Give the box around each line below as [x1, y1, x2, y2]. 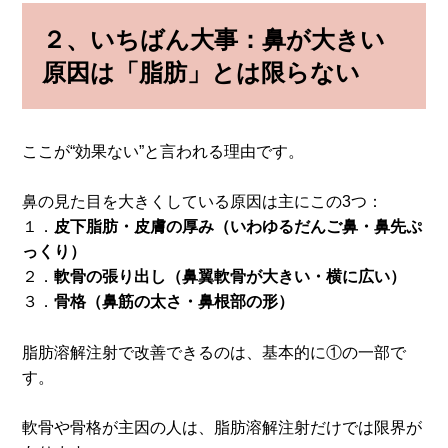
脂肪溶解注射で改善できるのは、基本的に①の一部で [22, 343, 407, 361]
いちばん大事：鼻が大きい [90, 25, 386, 53]
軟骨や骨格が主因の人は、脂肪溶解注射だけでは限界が [22, 419, 423, 437]
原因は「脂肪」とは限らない [42, 58, 361, 86]
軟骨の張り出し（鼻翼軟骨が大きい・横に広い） [54, 268, 407, 286]
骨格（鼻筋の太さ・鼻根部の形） [54, 293, 295, 311]
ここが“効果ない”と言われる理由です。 [22, 142, 305, 160]
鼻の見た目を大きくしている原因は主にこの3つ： [22, 193, 384, 211]
